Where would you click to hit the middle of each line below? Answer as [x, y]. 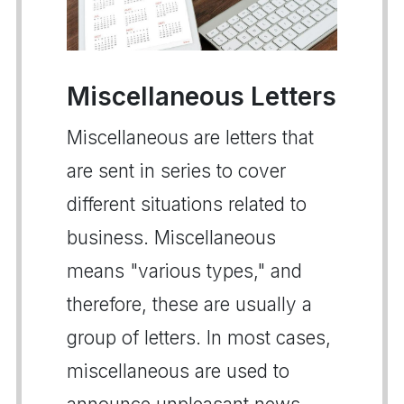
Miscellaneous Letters [202, 96]
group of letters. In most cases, [199, 337]
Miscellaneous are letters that [190, 137]
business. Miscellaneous [171, 237]
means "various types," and [184, 271]
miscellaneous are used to [178, 371]
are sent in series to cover [176, 170]
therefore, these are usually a [189, 304]
